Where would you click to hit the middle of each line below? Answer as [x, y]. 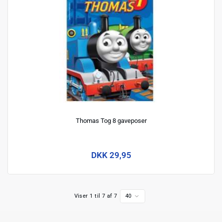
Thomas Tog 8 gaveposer [111, 120]
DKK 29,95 [111, 155]
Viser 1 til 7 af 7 [96, 196]
